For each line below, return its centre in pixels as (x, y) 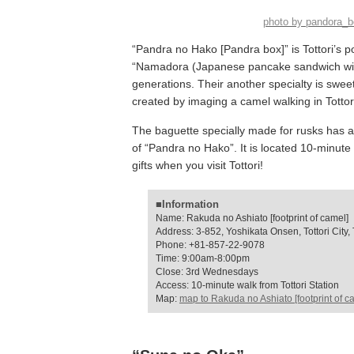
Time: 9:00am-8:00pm (203, 258)
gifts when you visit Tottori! (198, 165)
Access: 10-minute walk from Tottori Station (247, 285)
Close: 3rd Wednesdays (207, 272)
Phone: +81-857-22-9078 (210, 245)
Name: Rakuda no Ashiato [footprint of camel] (252, 218)
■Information (187, 204)
